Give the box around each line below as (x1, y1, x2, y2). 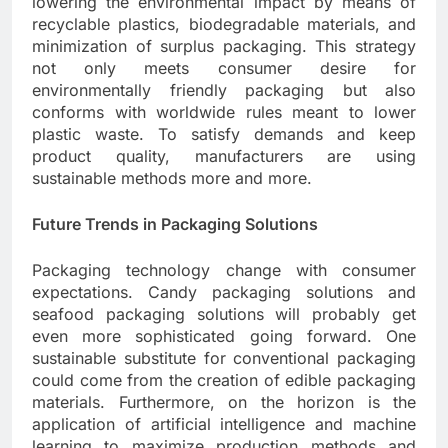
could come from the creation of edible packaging (32, 370, 416, 391)
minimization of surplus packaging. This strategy (32, 36, 416, 57)
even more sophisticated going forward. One (32, 326, 416, 347)
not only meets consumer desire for (32, 58, 416, 79)
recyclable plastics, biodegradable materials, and (32, 14, 416, 35)
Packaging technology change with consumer (32, 260, 416, 281)
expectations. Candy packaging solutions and (32, 282, 416, 303)
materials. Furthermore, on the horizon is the (32, 392, 416, 413)
